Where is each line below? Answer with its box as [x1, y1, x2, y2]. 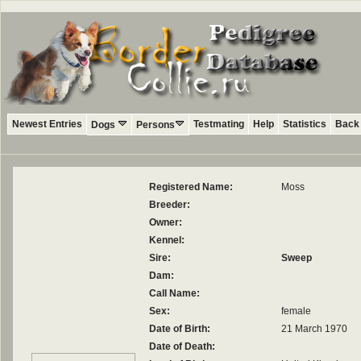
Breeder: [149, 199, 190, 210]
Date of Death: [149, 341, 215, 352]
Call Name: [149, 288, 200, 299]
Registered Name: [149, 181, 233, 193]
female [281, 305, 311, 317]
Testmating [193, 118, 244, 130]
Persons [136, 119, 175, 131]
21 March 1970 [281, 323, 347, 334]
